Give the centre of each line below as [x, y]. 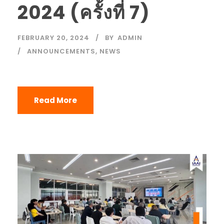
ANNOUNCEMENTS [61, 51]
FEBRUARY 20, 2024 [53, 37]
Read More [55, 100]
